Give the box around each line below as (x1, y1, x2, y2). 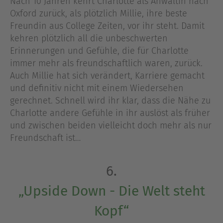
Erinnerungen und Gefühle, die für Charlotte (10, 45, 189, 57)
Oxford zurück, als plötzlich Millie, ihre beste (10, 8, 187, 19)
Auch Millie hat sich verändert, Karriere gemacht (10, 70, 205, 82)
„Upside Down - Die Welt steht (18, 183, 205, 200)
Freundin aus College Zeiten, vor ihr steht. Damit (10, 20, 205, 32)
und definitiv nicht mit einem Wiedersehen (10, 83, 184, 94)
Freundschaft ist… (10, 132, 81, 144)
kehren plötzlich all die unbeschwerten (10, 33, 168, 44)
